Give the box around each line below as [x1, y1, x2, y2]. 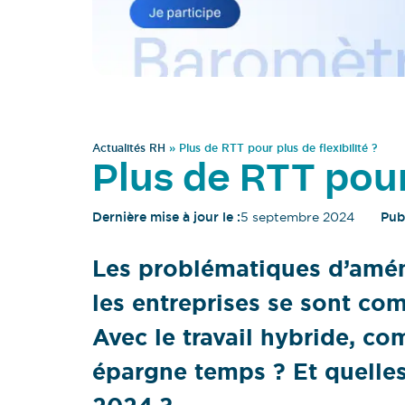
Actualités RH [92, 141, 165, 156]
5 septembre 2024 [240, 209, 354, 226]
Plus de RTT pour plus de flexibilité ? [179, 141, 381, 156]
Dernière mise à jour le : [92, 209, 240, 226]
